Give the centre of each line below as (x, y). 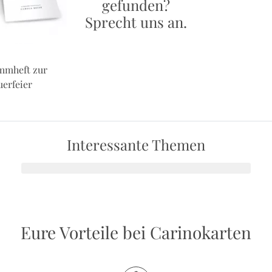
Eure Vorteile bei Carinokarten (136, 233)
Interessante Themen (136, 145)
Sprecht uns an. (136, 22)
